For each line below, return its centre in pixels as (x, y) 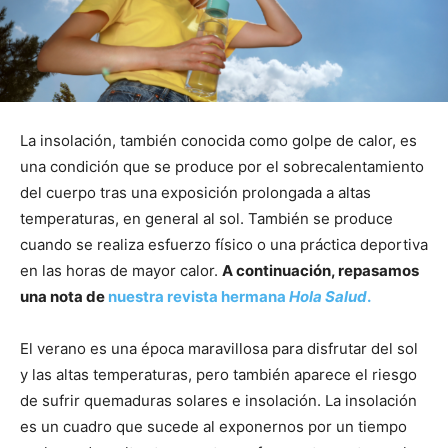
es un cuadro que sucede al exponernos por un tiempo (213, 426)
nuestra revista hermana (198, 296)
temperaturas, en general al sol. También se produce (206, 218)
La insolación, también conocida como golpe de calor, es (218, 140)
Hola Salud (328, 296)
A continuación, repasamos (320, 270)
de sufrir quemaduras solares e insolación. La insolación (218, 400)
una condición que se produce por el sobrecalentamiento (222, 166)
